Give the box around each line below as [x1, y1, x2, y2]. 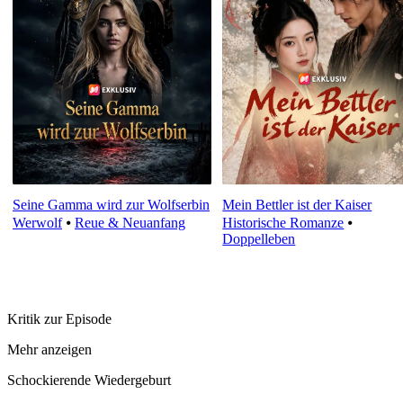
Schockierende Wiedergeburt [7, 372, 171, 388]
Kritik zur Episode [7, 310, 112, 327]
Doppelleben [222, 231, 296, 247]
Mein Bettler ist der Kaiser [222, 197, 372, 213]
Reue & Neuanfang [75, 215, 185, 231]
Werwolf [13, 215, 62, 231]
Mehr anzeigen [7, 341, 92, 357]
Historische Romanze [222, 215, 345, 231]
